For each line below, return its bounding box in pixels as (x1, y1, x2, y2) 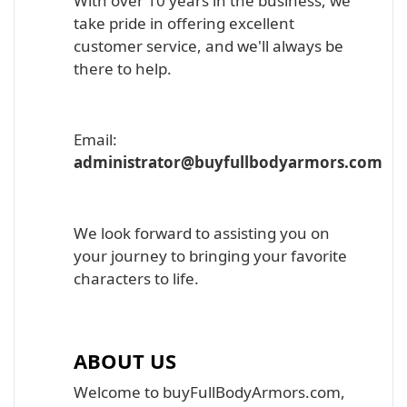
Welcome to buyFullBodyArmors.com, (74, 382, 345, 402)
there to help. (74, 58, 172, 79)
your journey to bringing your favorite (74, 245, 347, 266)
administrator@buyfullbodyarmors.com (74, 152, 382, 173)
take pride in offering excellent (74, 13, 294, 34)
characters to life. (74, 268, 199, 289)
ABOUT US (74, 347, 176, 374)
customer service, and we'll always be (74, 35, 343, 56)
